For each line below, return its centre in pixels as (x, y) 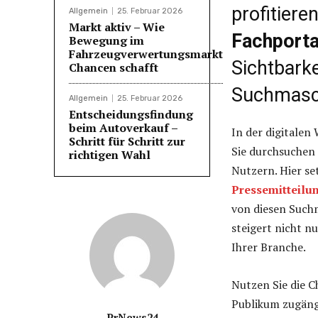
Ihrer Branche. (269, 247)
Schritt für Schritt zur (127, 141)
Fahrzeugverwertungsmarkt (146, 54)
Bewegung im (106, 40)
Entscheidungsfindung (131, 114)
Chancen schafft (114, 67)
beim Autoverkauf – (124, 127)
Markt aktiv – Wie (117, 27)
